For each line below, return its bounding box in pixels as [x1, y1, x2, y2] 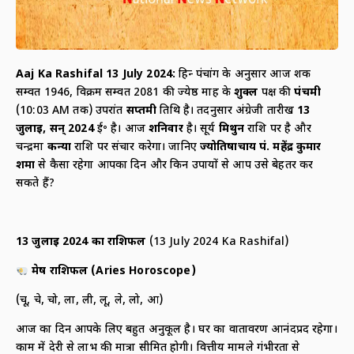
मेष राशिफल [32, 264, 92, 280]
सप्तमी [126, 103, 160, 119]
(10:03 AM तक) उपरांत [16, 103, 126, 119]
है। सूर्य [186, 121, 216, 137]
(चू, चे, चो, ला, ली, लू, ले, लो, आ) [16, 293, 163, 309]
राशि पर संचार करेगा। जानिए [71, 139, 200, 155]
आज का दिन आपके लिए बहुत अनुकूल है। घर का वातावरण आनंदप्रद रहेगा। [16, 322, 337, 338]
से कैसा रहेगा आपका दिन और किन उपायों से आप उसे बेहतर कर [38, 157, 314, 173]
